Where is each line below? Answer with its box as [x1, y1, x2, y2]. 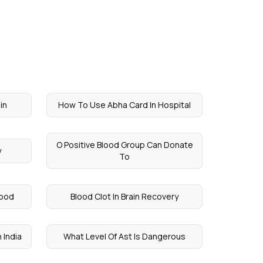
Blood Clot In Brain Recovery [70, 191, 179, 202]
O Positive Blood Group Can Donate [56, 139, 193, 150]
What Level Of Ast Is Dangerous [63, 231, 186, 242]
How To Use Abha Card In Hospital [58, 99, 191, 110]
